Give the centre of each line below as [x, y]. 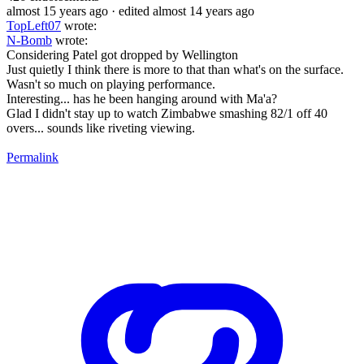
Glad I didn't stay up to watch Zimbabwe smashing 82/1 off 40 [167, 113]
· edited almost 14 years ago [183, 11]
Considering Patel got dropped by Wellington [122, 54]
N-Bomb [29, 40]
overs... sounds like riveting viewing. [101, 128]
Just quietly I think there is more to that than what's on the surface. [175, 69]
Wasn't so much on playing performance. [111, 84]
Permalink [32, 157]
